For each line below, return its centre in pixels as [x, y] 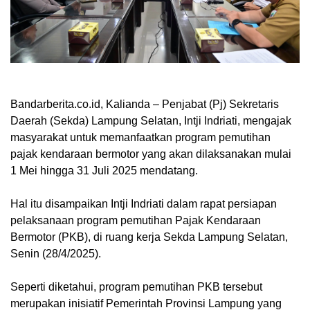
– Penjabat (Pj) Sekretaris [215, 104]
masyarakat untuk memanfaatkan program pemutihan [140, 138]
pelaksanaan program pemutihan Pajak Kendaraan [136, 221]
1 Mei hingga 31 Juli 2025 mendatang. [104, 171]
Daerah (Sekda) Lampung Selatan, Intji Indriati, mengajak [151, 121]
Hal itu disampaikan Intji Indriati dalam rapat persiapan [144, 204]
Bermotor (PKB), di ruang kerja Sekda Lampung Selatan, [149, 237]
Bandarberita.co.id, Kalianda [80, 104]
